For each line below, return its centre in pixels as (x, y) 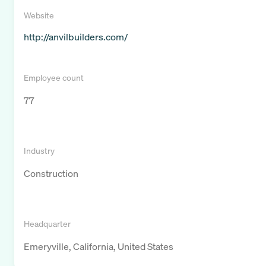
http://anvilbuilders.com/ (76, 37)
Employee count (54, 78)
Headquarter (47, 224)
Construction (51, 174)
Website (39, 15)
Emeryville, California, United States (99, 247)
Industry (39, 151)
